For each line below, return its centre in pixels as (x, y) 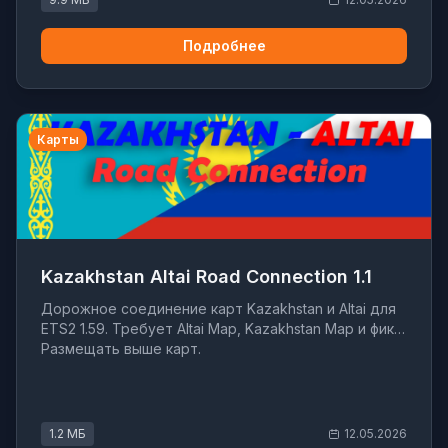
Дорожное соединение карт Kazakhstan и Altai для (218, 309)
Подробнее (224, 45)
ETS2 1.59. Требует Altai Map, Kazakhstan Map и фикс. (223, 329)
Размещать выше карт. (121, 349)
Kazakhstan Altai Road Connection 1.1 (206, 277)
